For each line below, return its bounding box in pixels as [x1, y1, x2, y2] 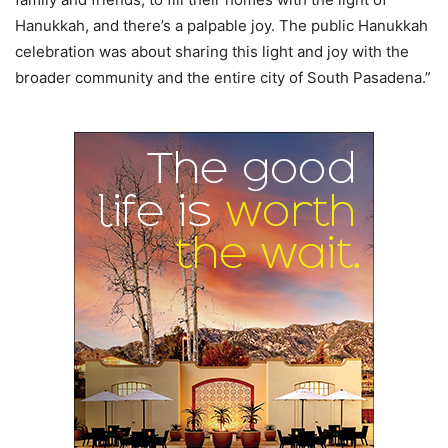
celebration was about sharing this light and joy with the [15, 41, 409, 61]
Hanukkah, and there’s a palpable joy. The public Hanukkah [15, 15, 428, 35]
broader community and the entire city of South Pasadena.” [15, 67, 431, 87]
